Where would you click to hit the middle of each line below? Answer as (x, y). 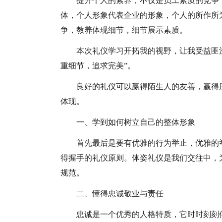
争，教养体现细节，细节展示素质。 (124, 30)
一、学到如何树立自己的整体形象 (136, 122)
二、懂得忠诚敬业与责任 (120, 194)
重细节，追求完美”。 (98, 66)
